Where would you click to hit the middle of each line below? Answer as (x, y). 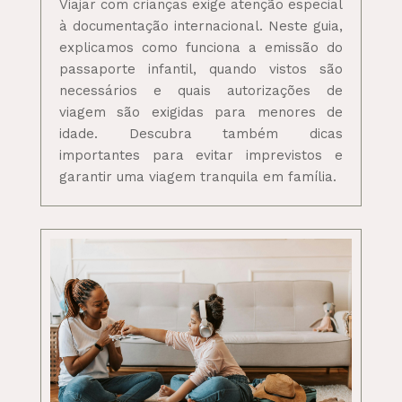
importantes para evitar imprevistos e (201, 156)
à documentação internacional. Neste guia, (201, 26)
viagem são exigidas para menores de (201, 113)
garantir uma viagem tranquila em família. (197, 177)
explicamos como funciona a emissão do (201, 48)
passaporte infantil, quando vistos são (201, 70)
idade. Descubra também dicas (201, 134)
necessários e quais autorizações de (201, 91)
